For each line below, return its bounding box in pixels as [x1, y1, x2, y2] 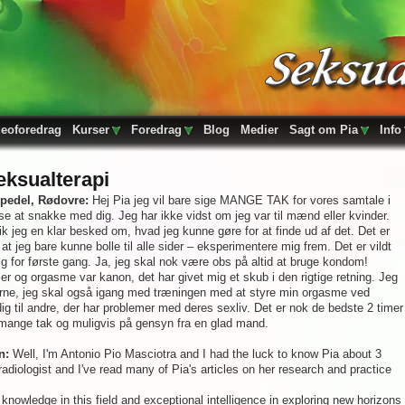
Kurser [72, 123, 109, 137]
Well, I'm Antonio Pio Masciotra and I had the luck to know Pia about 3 [9, 347, 381, 361]
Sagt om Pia [289, 123, 358, 137]
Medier [240, 123, 278, 137]
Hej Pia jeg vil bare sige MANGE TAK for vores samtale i [89, 193, 391, 207]
